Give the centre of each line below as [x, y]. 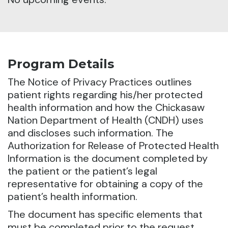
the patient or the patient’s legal [82, 171]
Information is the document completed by [108, 159]
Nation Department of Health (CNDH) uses [106, 120]
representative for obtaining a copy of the [105, 184]
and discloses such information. [80, 133]
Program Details [61, 64]
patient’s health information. [73, 197]
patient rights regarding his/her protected [105, 95]
